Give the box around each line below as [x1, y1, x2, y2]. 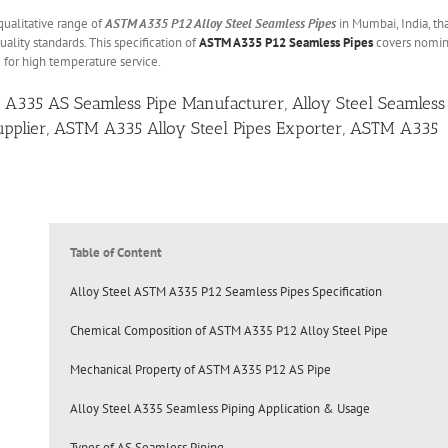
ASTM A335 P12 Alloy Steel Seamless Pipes [105, 14, 336, 32]
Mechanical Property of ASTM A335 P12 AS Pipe [69, 361, 331, 379]
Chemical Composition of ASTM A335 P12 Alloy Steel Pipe [69, 322, 388, 340]
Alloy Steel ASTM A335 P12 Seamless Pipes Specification [69, 283, 382, 301]
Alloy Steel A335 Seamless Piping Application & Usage [69, 400, 370, 418]
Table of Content [69, 244, 162, 262]
